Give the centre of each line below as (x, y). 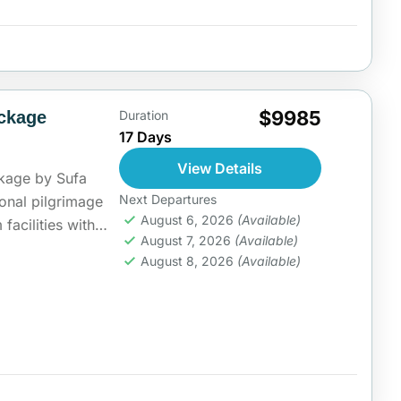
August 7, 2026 (187, 240)
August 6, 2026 (188, 220)
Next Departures (167, 199)
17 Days (145, 137)
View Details (220, 168)
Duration (143, 115)
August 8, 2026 (188, 261)
